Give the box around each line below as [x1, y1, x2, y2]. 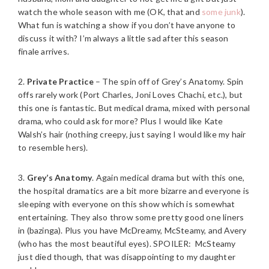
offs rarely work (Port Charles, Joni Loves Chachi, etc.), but [18, 89, 243, 100]
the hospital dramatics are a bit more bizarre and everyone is [18, 186, 250, 196]
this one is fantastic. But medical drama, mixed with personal [18, 103, 250, 113]
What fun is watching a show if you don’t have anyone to [18, 20, 236, 30]
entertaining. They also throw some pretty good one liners [18, 212, 244, 222]
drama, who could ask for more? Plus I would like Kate [18, 116, 223, 126]
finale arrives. [18, 46, 69, 56]
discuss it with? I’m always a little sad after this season [18, 33, 229, 43]
